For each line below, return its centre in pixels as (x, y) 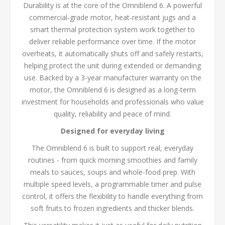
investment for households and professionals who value (113, 101)
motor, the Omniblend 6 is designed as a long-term (113, 89)
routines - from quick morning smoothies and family (113, 160)
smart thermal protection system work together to (113, 29)
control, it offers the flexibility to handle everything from (113, 196)
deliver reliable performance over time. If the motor (113, 41)
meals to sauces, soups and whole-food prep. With (113, 172)
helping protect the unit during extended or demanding (113, 65)
